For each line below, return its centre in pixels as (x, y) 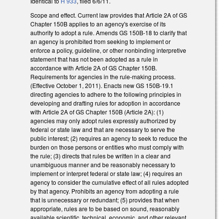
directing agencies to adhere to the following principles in (106, 94)
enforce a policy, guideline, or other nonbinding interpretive (108, 50)
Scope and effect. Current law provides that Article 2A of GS (109, 15)
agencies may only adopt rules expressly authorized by (103, 121)
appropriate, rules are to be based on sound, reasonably (105, 209)
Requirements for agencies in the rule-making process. (103, 77)
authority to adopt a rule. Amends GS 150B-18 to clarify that (109, 33)
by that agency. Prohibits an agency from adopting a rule (105, 191)
